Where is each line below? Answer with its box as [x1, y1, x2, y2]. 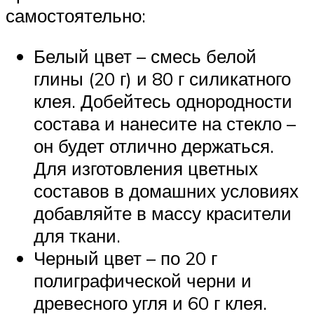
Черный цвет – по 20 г [34, 247, 217, 270]
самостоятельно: [6, 4, 146, 27]
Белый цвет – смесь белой [34, 45, 257, 68]
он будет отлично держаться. [34, 135, 274, 158]
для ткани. [34, 224, 121, 247]
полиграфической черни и [34, 269, 252, 292]
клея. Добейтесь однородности [34, 90, 292, 113]
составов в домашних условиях [34, 179, 299, 203]
